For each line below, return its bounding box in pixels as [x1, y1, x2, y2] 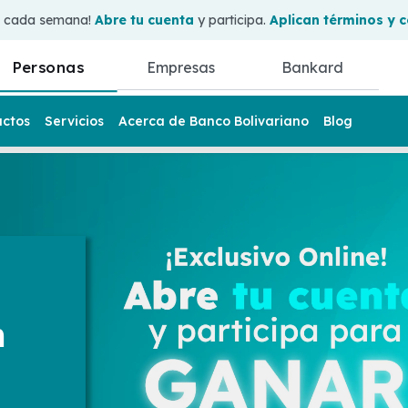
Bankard [281, 58, 344, 76]
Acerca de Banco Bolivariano [118, 113, 309, 129]
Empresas [146, 58, 215, 76]
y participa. [193, 12, 270, 28]
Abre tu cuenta [94, 12, 194, 28]
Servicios [45, 113, 104, 129]
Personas [12, 56, 85, 76]
